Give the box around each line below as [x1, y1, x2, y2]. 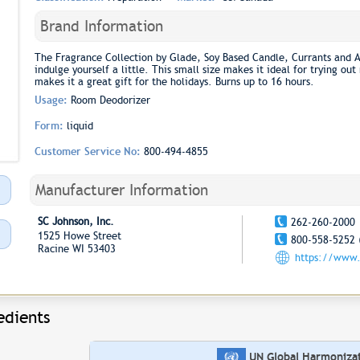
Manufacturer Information [35, 181, 208, 199]
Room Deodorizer [70, 94, 150, 106]
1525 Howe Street [37, 230, 128, 242]
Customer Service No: [34, 145, 144, 157]
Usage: [34, 94, 71, 106]
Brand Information [39, 17, 163, 35]
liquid [66, 120, 93, 132]
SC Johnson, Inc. [37, 215, 114, 227]
